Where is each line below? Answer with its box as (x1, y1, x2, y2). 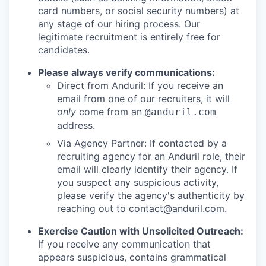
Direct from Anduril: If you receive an (57, 80, 223, 92)
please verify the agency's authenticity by (57, 189, 245, 202)
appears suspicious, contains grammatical (38, 251, 226, 264)
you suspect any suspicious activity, (57, 176, 218, 189)
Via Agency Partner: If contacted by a (57, 137, 227, 150)
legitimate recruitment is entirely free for (38, 31, 220, 43)
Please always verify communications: (38, 66, 215, 79)
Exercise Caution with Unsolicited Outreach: (38, 225, 243, 237)
